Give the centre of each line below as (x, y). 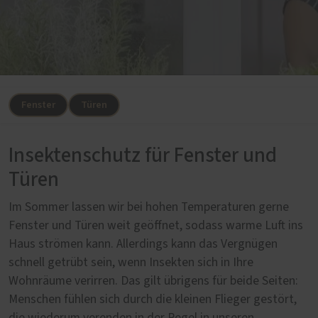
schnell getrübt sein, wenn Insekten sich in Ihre (131, 262)
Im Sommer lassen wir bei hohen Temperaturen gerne (149, 207)
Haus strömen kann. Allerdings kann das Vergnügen (143, 244)
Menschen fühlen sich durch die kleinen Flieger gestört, (153, 299)
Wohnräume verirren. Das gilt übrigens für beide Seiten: (153, 281)
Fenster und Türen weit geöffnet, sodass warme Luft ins (156, 225)
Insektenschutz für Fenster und (143, 155)
